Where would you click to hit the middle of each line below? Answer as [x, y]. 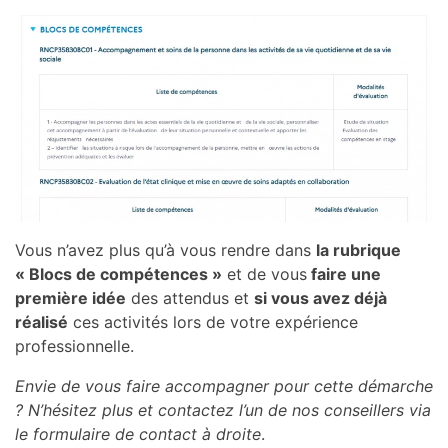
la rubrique [358, 250]
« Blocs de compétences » [118, 274]
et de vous [264, 274]
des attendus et [190, 298]
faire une [344, 274]
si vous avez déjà [320, 298]
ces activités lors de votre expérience [213, 322]
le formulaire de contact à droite [138, 434]
